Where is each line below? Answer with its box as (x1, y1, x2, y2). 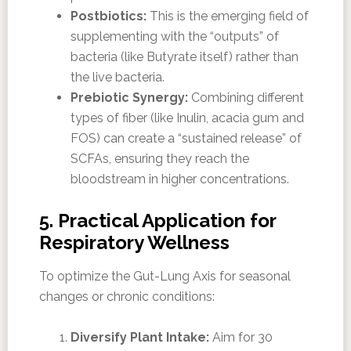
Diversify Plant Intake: (70, 329, 209, 345)
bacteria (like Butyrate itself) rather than (70, 49, 299, 64)
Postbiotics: (70, 8, 147, 24)
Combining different (187, 89, 304, 105)
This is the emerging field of (146, 8, 309, 24)
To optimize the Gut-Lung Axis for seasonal (38, 268, 291, 284)
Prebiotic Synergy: (70, 89, 188, 105)
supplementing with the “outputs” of (70, 28, 279, 44)
